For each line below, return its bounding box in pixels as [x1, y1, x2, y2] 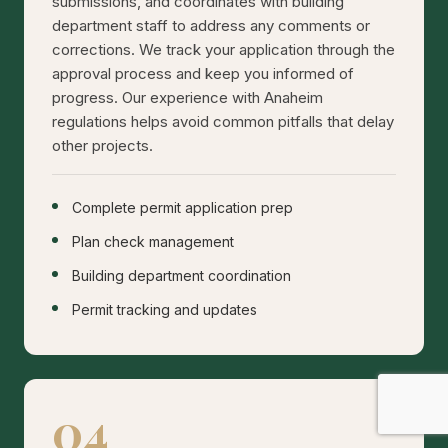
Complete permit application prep [72, 199, 293, 217]
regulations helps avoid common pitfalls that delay [52, 112, 394, 132]
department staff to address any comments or [52, 16, 370, 36]
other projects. [52, 136, 153, 156]
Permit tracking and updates [72, 301, 257, 319]
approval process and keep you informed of [52, 64, 354, 84]
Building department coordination [72, 267, 291, 285]
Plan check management [72, 233, 234, 251]
